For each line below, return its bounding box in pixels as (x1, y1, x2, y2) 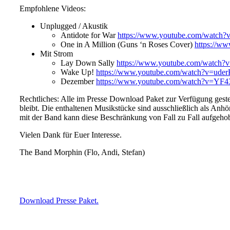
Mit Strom (40, 49, 73, 58)
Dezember (61, 77, 96, 86)
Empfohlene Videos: (20, 4, 86, 13)
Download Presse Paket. (20, 196, 99, 205)
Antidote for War (61, 31, 118, 40)
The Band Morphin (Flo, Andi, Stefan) (20, 148, 145, 157)
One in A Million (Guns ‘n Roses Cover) (61, 40, 195, 49)
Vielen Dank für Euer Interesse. (20, 130, 122, 139)
